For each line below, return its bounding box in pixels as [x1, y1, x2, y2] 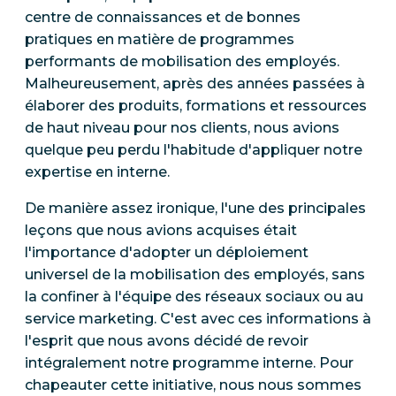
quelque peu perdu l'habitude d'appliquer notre [25, 141, 362, 158]
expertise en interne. [25, 163, 170, 180]
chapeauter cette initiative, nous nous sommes [25, 376, 362, 393]
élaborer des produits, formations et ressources [25, 96, 367, 114]
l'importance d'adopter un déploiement [25, 243, 308, 261]
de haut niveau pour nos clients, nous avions [25, 118, 339, 136]
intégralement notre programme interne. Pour [25, 354, 354, 371]
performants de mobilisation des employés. [25, 52, 339, 70]
